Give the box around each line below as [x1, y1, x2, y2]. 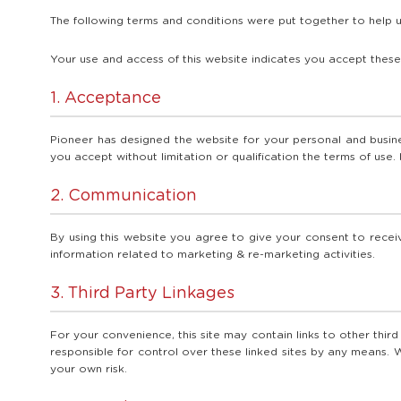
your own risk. [50, 363, 127, 375]
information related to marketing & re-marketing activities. [50, 249, 375, 260]
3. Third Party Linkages [50, 286, 235, 303]
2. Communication [50, 188, 197, 205]
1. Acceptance [50, 90, 161, 107]
